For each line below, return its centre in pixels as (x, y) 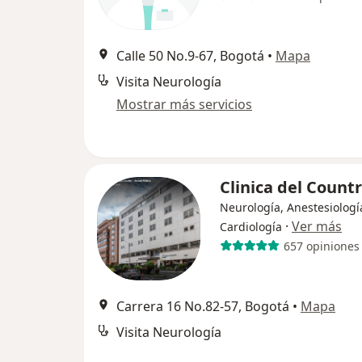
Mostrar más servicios (184, 104)
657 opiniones (321, 246)
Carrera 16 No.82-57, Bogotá (203, 306)
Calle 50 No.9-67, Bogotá (190, 56)
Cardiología (251, 227)
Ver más (317, 226)
